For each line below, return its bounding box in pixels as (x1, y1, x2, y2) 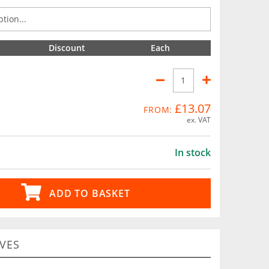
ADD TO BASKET (49, 186, 130, 200)
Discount (49, 42, 85, 53)
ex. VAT (186, 114, 211, 125)
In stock (175, 145, 211, 159)
